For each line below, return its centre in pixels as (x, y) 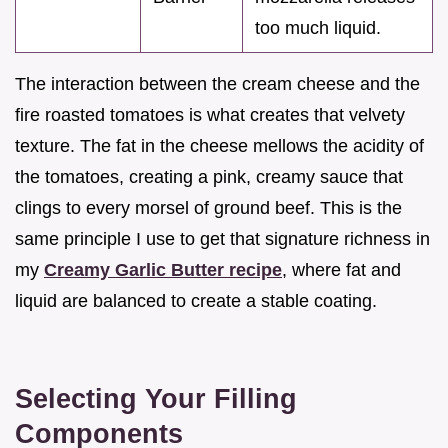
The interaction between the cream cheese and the (217, 83)
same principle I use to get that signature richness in (222, 238)
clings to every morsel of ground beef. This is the (208, 207)
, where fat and (341, 269)
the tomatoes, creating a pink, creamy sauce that (209, 176)
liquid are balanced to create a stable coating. (196, 300)
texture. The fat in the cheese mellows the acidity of (219, 145)
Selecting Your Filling (156, 398)
